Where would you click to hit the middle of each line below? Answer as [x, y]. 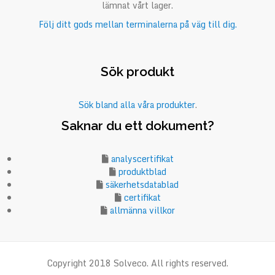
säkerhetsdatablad [142, 185]
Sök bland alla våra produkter [137, 104]
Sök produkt [137, 71]
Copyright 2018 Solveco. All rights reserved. [137, 263]
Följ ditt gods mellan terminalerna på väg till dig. [137, 25]
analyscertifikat [142, 159]
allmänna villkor [142, 211]
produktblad [142, 172]
